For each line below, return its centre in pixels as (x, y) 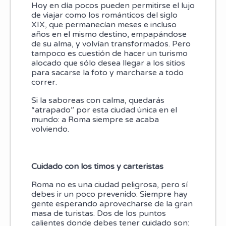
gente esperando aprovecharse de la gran (112, 204)
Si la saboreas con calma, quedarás (98, 101)
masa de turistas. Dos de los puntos (98, 214)
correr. (44, 82)
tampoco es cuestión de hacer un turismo (109, 53)
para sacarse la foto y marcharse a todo (107, 72)
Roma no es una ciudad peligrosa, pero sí (109, 185)
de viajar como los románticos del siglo (104, 15)
